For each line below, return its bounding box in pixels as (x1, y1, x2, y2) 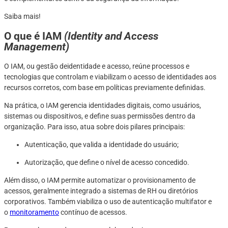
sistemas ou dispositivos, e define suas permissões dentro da (4, 112, 195, 121)
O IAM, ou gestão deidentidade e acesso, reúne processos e (4, 62, 189, 71)
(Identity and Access (64, 30, 158, 42)
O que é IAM (4, 30, 64, 42)
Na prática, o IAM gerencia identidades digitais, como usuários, (4, 101, 201, 110)
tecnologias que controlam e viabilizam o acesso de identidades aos (4, 73, 216, 81)
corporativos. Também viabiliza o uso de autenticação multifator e (4, 197, 212, 206)
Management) (4, 40, 69, 53)
